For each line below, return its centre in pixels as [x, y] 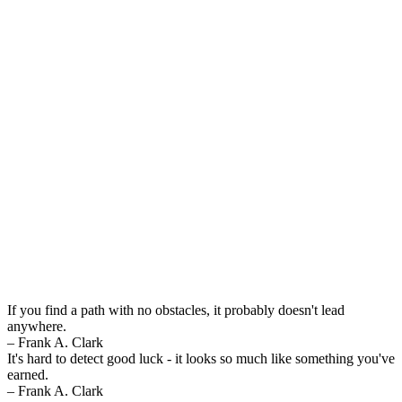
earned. [28, 374]
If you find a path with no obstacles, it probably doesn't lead [176, 310]
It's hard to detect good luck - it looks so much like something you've [201, 358]
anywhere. [37, 326]
